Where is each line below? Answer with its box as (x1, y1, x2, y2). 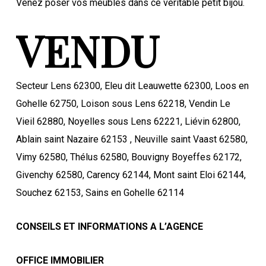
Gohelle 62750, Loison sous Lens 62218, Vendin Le (15, 97, 230, 109)
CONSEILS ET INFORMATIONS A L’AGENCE (15, 220, 203, 232)
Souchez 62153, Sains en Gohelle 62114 (15, 186, 184, 198)
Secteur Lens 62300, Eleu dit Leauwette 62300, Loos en (15, 80, 249, 91)
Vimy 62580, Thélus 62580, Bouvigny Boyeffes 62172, (15, 151, 242, 163)
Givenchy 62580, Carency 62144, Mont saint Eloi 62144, (15, 169, 246, 180)
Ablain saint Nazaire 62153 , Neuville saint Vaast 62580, (15, 133, 248, 145)
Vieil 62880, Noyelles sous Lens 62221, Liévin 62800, (15, 115, 240, 127)
